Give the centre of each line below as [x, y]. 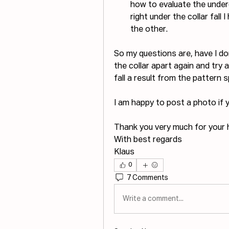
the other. [149, 30]
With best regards [148, 140]
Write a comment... [153, 199]
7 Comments [147, 178]
